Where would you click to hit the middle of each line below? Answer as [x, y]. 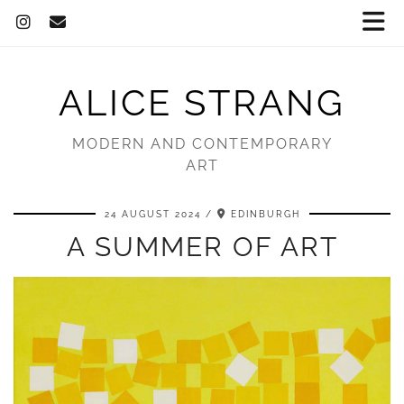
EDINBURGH [265, 214]
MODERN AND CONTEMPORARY [202, 144]
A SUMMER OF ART [202, 247]
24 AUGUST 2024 [152, 214]
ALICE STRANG [202, 102]
